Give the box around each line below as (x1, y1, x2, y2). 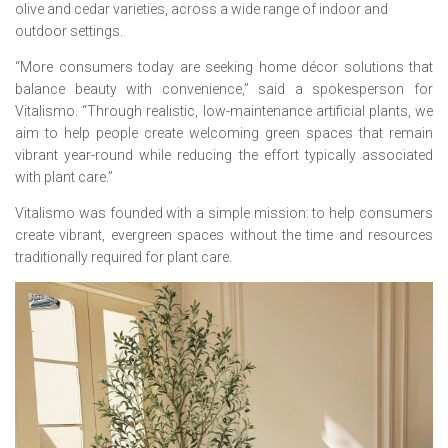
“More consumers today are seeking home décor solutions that (15, 59, 433, 75)
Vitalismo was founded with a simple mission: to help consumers (15, 205, 433, 221)
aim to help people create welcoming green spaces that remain (15, 125, 433, 141)
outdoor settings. (15, 23, 123, 39)
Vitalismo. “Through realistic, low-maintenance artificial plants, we (15, 103, 433, 119)
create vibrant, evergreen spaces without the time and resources (15, 227, 433, 243)
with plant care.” (15, 169, 116, 185)
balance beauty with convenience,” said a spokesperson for (15, 81, 433, 97)
